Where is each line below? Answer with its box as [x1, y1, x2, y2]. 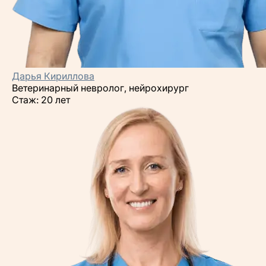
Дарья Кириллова [12, 70, 94, 82]
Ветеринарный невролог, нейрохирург [12, 82, 189, 94]
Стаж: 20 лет [12, 94, 70, 106]
